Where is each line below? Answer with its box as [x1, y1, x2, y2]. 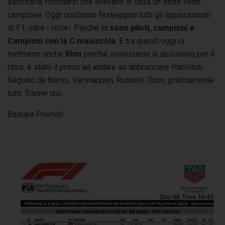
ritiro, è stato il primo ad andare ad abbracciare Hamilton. [8, 62, 204, 72]
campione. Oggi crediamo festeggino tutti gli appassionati [8, 10, 210, 20]
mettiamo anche [8, 49, 65, 59]
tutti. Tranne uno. [8, 88, 66, 98]
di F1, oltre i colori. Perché [8, 23, 101, 33]
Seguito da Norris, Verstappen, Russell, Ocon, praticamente [8, 75, 214, 85]
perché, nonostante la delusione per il [81, 49, 214, 59]
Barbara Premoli [8, 109, 63, 119]
